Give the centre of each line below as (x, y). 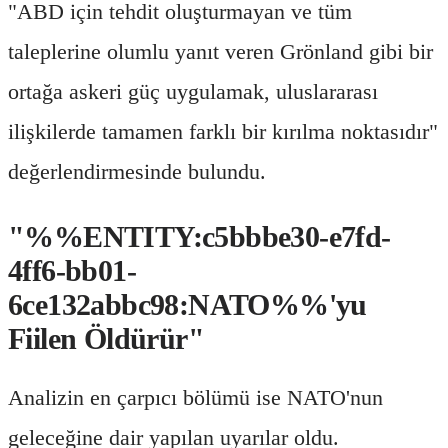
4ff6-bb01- (72, 270)
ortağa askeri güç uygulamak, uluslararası (193, 91)
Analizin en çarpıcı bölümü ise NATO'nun (195, 397)
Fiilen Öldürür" (106, 338)
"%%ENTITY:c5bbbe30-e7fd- (199, 236)
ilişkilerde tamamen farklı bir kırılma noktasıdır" (223, 131)
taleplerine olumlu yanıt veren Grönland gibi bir (220, 51)
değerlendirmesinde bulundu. (137, 171)
